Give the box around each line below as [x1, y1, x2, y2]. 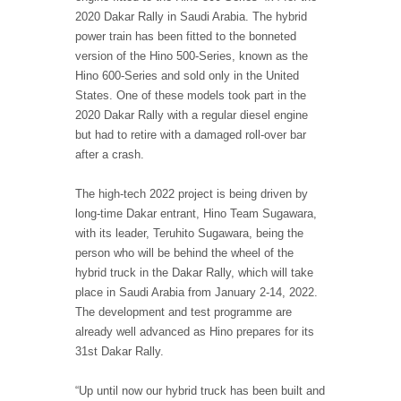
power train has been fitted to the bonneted [75, 30, 296, 44]
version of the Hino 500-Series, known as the [75, 49, 308, 64]
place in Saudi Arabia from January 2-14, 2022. [75, 286, 318, 300]
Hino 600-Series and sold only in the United [75, 69, 299, 83]
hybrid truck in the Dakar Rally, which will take [75, 266, 313, 280]
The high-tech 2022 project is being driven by [75, 187, 308, 201]
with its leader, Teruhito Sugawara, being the [75, 226, 303, 241]
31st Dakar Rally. [75, 345, 164, 359]
